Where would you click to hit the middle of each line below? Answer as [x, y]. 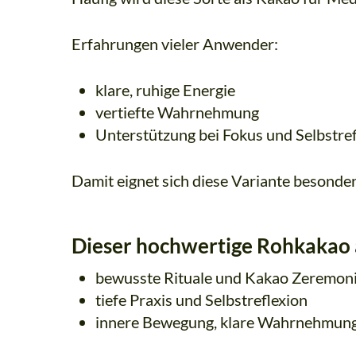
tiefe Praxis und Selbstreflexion [201, 300]
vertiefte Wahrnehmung [177, 112]
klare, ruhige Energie [165, 90]
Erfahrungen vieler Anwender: [175, 44]
